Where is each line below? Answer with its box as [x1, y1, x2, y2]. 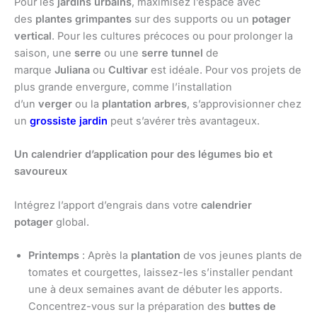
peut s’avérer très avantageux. [110, 115, 260, 128]
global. [53, 215, 89, 229]
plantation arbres [102, 98, 187, 111]
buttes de [229, 300, 276, 313]
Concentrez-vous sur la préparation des [28, 300, 229, 313]
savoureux [14, 165, 67, 178]
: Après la [79, 249, 131, 263]
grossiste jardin [30, 115, 108, 128]
